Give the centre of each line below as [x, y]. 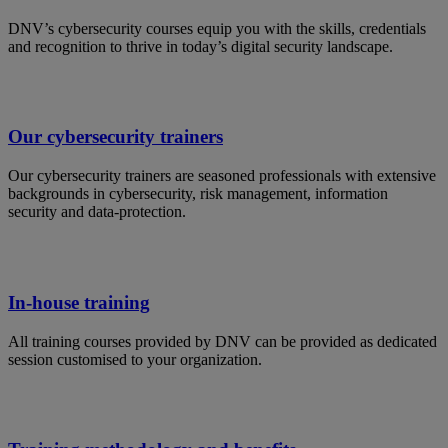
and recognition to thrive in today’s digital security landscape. [200, 46]
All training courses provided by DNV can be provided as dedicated [222, 341]
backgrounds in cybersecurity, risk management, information [198, 194]
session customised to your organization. [135, 359]
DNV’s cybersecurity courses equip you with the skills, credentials [217, 28]
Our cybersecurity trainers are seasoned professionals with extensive [222, 176]
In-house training [79, 302]
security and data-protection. [97, 212]
